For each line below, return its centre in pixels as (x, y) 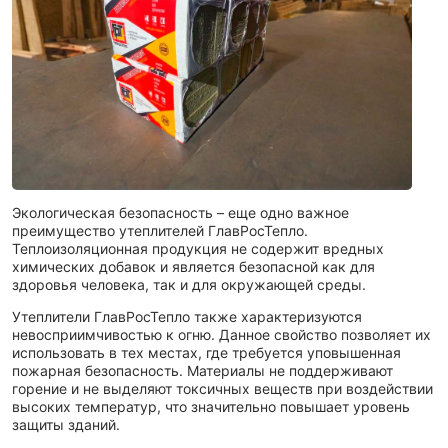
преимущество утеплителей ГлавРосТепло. (160, 231)
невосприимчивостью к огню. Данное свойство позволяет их (221, 335)
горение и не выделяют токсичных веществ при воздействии (222, 389)
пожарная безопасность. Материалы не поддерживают (202, 371)
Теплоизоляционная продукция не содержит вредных (198, 249)
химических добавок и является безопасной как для (193, 267)
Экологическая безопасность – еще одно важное (180, 213)
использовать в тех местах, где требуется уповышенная (206, 353)
